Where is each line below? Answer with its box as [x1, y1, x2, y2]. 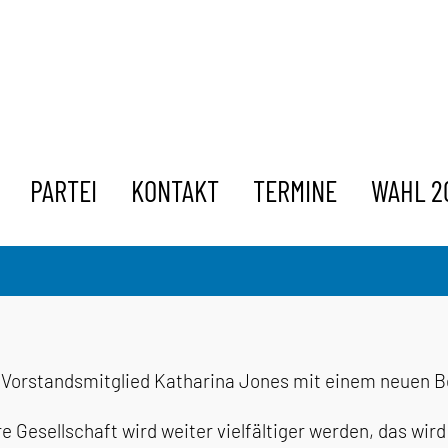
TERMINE [253, 172, 337, 208]
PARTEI [30, 172, 97, 208]
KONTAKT [131, 172, 219, 208]
